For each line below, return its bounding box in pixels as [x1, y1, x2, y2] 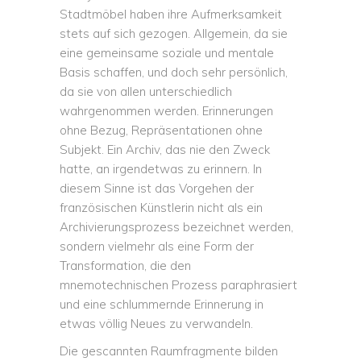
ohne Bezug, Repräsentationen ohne [60, 122, 263, 138]
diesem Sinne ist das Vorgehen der [60, 180, 254, 196]
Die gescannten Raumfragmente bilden [60, 343, 278, 359]
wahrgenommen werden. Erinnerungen [60, 103, 273, 118]
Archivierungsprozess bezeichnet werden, [60, 219, 293, 234]
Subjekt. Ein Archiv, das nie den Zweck [60, 142, 270, 157]
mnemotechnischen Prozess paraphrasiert [60, 277, 297, 293]
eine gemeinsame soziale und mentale [60, 45, 274, 60]
